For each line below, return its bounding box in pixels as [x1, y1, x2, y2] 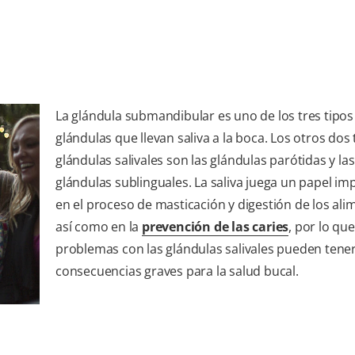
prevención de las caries [142, 217, 289, 235]
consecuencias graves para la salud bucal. [55, 261, 299, 280]
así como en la [55, 217, 143, 235]
